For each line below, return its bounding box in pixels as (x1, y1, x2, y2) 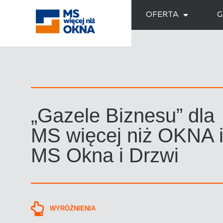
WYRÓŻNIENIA (50, 205, 96, 213)
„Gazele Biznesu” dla (31, 104, 215, 126)
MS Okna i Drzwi (31, 144, 179, 166)
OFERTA (146, 11, 179, 19)
